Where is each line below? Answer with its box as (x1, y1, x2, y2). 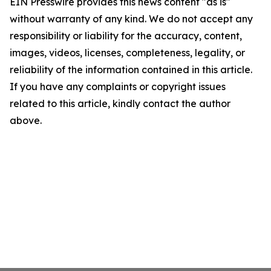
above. (10, 114, 42, 127)
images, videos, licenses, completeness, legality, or (10, 47, 245, 59)
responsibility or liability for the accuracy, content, (10, 30, 242, 42)
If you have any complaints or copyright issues (10, 80, 226, 93)
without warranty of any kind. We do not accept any (10, 13, 253, 25)
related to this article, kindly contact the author (10, 97, 230, 110)
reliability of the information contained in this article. (10, 64, 252, 76)
